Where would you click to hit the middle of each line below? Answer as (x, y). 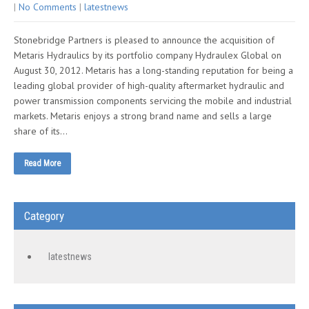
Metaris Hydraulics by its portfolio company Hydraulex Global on (148, 55)
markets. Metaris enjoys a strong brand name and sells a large (143, 116)
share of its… (41, 131)
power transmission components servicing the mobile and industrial (153, 101)
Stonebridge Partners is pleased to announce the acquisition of (144, 40)
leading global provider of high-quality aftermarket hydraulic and (149, 86)
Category (44, 216)
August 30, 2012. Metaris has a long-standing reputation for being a (153, 70)
